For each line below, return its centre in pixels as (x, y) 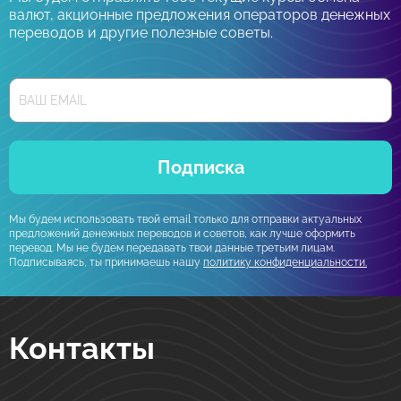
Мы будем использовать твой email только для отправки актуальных (185, 219)
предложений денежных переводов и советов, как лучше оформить (182, 234)
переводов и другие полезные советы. (141, 33)
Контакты (82, 348)
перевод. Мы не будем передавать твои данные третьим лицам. (172, 248)
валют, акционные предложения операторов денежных (200, 15)
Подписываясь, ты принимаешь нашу (106, 262)
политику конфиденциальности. (285, 262)
